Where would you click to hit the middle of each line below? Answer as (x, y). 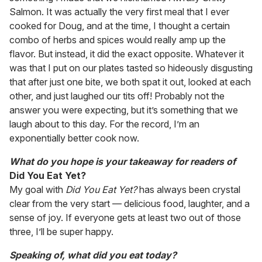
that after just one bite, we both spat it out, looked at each (130, 82)
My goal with (37, 190)
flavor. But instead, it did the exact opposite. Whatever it (127, 54)
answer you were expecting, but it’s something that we (124, 110)
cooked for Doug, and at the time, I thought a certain (120, 26)
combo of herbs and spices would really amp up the (118, 40)
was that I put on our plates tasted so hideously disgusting (131, 68)
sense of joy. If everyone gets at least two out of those (125, 218)
